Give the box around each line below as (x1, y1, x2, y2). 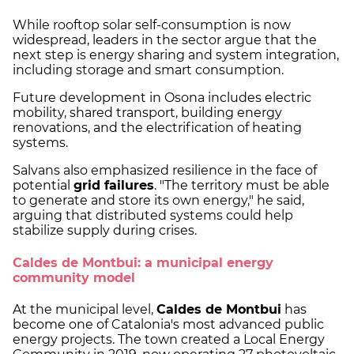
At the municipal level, (13, 301, 156, 317)
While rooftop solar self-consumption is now (13, 17, 291, 33)
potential (13, 178, 73, 194)
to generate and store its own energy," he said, (13, 193, 304, 209)
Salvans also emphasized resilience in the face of (13, 163, 317, 179)
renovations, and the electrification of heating (13, 120, 302, 136)
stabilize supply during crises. (13, 223, 197, 239)
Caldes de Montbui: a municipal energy (13, 254, 273, 270)
